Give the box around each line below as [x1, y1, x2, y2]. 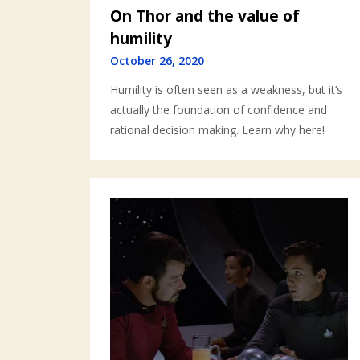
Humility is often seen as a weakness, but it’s [110, 81, 342, 97]
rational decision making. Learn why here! [110, 121, 325, 137]
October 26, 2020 [110, 52, 204, 68]
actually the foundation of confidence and [110, 101, 327, 117]
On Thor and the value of [110, 5, 300, 27]
